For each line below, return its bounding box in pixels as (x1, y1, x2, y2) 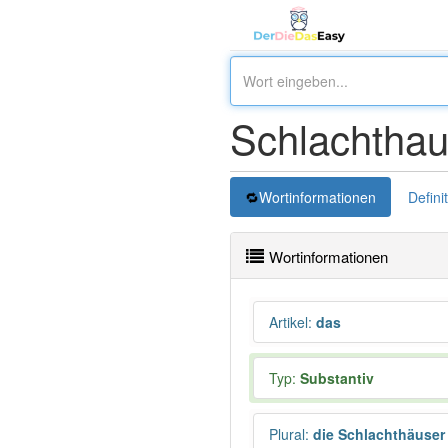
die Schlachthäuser (309, 424, 445, 444)
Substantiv (300, 368, 374, 388)
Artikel (269, 312, 308, 332)
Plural (269, 424, 305, 444)
